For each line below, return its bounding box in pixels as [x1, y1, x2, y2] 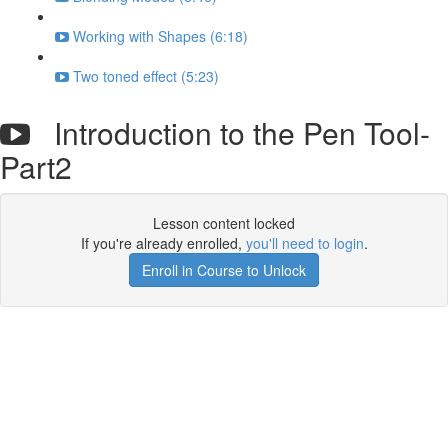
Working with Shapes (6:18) [73, 26, 248, 46]
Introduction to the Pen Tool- [30, 111, 430, 154]
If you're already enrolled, [80, 233, 246, 253]
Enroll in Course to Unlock [142, 260, 306, 280]
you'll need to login [245, 233, 364, 253]
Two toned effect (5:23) [73, 66, 219, 86]
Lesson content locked [153, 213, 295, 233]
